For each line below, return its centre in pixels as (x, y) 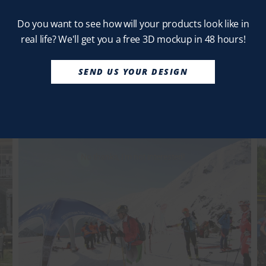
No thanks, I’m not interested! (133, 157)
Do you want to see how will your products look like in (133, 24)
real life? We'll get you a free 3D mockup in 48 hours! (133, 39)
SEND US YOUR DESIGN (133, 72)
